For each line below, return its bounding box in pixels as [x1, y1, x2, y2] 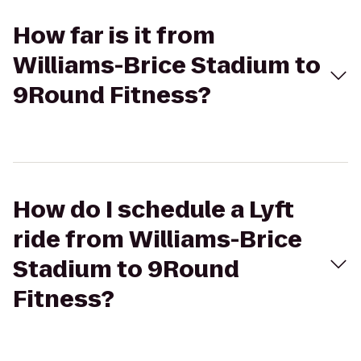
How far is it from [13, 20, 215, 52]
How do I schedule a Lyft [13, 194, 294, 226]
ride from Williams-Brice [13, 224, 302, 255]
